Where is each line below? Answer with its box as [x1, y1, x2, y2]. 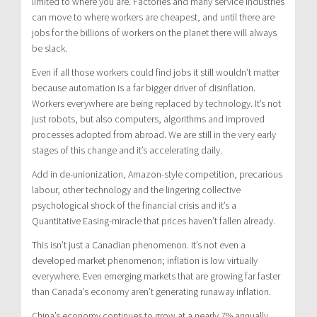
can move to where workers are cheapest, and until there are [32, 10, 275, 23]
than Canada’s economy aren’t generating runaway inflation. [32, 284, 271, 298]
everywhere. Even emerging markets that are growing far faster [32, 269, 280, 282]
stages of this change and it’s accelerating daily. [32, 143, 222, 156]
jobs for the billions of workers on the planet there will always [32, 25, 277, 39]
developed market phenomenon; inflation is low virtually [32, 253, 258, 267]
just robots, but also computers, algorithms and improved [32, 112, 265, 125]
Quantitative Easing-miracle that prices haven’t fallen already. [32, 214, 275, 227]
